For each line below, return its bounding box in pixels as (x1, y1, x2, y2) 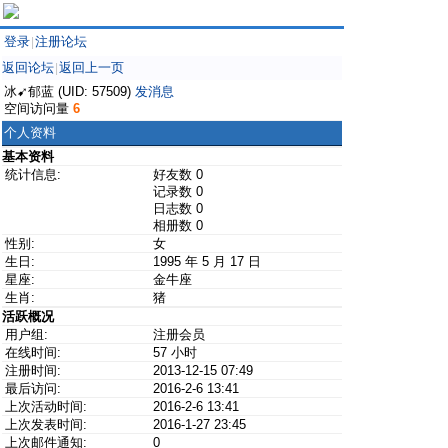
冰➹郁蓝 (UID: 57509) (4, 84, 135, 99)
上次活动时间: (5, 399, 87, 414)
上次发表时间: (5, 417, 87, 432)
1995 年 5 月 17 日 (153, 254, 261, 269)
